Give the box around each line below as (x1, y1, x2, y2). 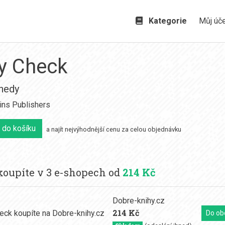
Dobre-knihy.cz (113, 196, 165, 205)
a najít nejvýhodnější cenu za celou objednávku (46, 126, 181, 134)
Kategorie (145, 16, 187, 26)
